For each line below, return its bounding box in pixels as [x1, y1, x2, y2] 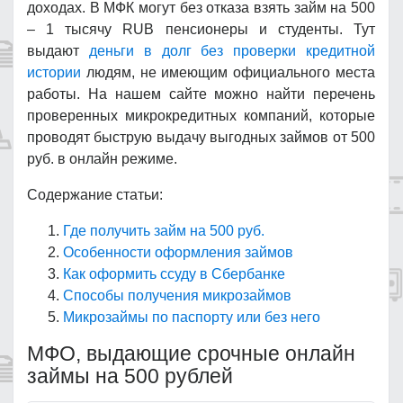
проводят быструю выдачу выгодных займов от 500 [27, 130, 375, 145]
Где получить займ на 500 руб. [63, 223, 264, 238]
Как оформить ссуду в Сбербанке [63, 266, 285, 282]
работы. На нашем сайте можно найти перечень [27, 86, 375, 102]
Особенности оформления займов [63, 245, 293, 260]
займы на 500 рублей [27, 364, 233, 388]
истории [27, 65, 81, 80]
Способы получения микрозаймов [63, 288, 291, 303]
